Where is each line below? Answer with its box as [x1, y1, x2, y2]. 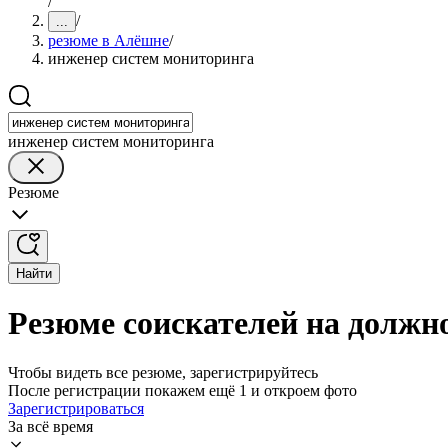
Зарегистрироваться [8, 399, 144, 417]
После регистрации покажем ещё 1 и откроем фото [8, 381, 357, 399]
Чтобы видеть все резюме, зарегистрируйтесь [8, 363, 318, 381]
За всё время [8, 417, 93, 435]
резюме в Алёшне [48, 32, 169, 49]
